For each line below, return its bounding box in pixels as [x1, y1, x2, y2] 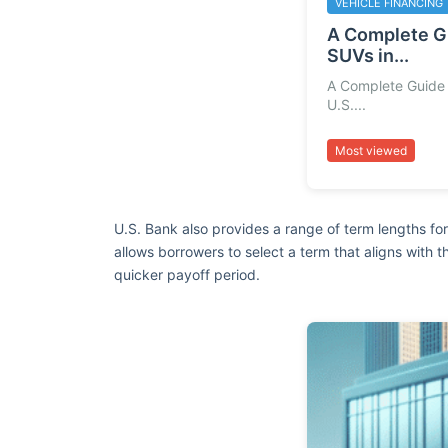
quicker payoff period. [114, 266, 260, 283]
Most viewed [334, 142, 407, 158]
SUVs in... [326, 45, 409, 66]
